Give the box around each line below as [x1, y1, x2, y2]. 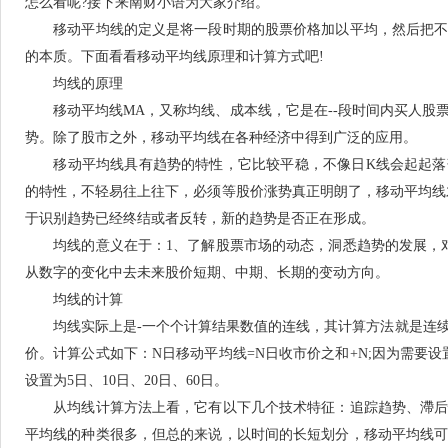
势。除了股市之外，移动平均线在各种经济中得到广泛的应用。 [25, 130, 417, 145]
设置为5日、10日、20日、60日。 [25, 373, 228, 388]
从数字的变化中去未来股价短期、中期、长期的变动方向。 [25, 265, 389, 280]
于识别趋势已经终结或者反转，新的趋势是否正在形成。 [25, 211, 375, 226]
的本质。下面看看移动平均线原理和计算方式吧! [25, 49, 324, 64]
